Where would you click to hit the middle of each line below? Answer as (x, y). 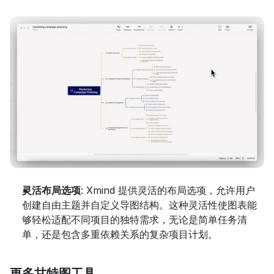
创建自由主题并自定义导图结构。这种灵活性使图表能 (139, 205)
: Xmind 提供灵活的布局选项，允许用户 (168, 190)
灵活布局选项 (51, 190)
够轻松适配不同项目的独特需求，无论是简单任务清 (135, 219)
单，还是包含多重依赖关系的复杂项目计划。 (120, 234)
